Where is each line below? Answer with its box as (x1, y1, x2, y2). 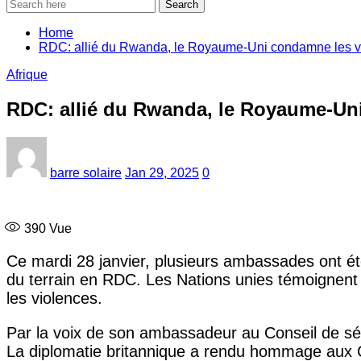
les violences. (6, 288, 102, 307)
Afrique (6, 68, 48, 81)
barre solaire (50, 165, 122, 180)
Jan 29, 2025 (125, 165, 199, 180)
